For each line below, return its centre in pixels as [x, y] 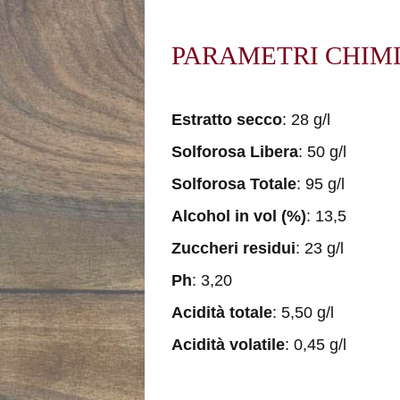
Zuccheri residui [233, 248]
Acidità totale [222, 312]
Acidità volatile [228, 345]
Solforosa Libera [235, 152]
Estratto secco [227, 120]
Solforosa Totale [234, 184]
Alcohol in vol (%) [239, 216]
